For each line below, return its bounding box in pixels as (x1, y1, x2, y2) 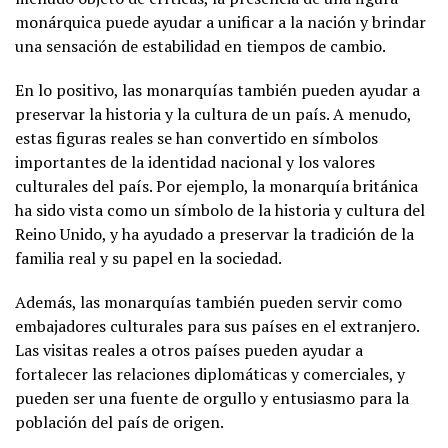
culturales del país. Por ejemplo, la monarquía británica (15, 174, 418, 197)
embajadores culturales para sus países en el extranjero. (15, 314, 419, 337)
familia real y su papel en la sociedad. (15, 246, 282, 269)
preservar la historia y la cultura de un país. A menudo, (15, 102, 411, 125)
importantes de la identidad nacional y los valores (15, 150, 375, 173)
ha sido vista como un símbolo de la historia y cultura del (15, 198, 425, 221)
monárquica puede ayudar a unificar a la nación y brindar (15, 10, 426, 33)
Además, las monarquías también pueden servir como (15, 290, 402, 313)
